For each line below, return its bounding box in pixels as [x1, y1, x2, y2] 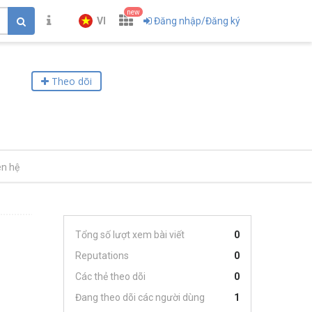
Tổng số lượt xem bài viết [75, 229, 185, 240]
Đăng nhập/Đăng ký [154, 15, 240, 26]
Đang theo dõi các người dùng [75, 292, 205, 303]
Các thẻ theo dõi [75, 271, 146, 282]
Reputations [75, 250, 129, 261]
